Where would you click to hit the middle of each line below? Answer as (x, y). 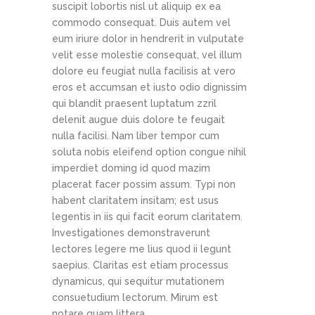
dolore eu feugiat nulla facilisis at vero (144, 71)
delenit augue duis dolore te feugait (139, 120)
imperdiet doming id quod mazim (131, 168)
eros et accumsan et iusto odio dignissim (149, 88)
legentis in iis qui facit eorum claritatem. (147, 217)
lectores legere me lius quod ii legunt (142, 249)
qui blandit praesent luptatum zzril (134, 104)
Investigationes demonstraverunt (131, 233)
